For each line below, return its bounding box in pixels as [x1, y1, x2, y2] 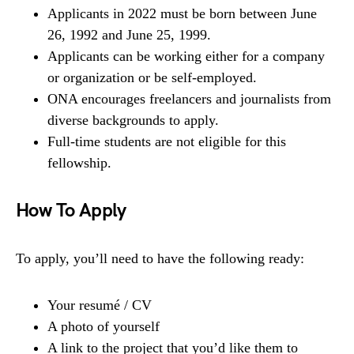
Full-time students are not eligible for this [47, 134, 286, 150]
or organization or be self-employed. [47, 70, 257, 86]
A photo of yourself [47, 318, 160, 335]
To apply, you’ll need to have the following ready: [16, 250, 304, 267]
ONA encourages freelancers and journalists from [47, 91, 331, 107]
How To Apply [16, 199, 126, 223]
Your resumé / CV [47, 297, 152, 314]
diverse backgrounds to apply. [47, 112, 219, 129]
